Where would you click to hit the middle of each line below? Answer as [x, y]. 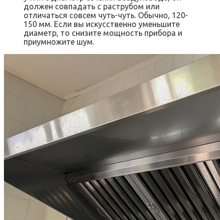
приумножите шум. [59, 41]
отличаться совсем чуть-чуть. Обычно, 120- [106, 15]
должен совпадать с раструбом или [92, 6]
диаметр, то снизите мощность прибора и [103, 33]
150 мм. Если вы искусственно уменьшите [102, 24]
